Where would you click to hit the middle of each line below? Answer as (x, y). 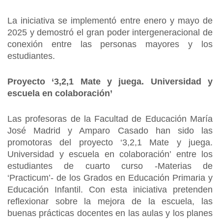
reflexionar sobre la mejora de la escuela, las (110, 201)
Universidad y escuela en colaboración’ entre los (110, 154)
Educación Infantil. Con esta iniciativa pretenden (110, 190)
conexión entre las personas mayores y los (110, 44)
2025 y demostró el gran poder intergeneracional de (110, 32)
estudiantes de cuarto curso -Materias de (110, 166)
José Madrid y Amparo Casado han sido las (110, 131)
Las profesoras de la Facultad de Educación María (110, 119)
